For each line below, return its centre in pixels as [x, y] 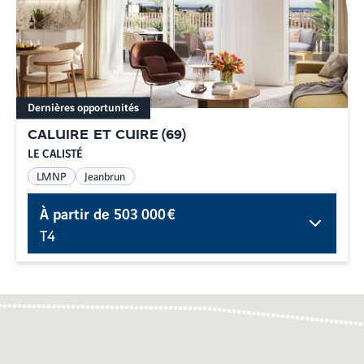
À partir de [77, 213]
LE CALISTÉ [55, 152]
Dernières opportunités [83, 106]
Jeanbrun [105, 175]
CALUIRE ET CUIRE [93, 136]
